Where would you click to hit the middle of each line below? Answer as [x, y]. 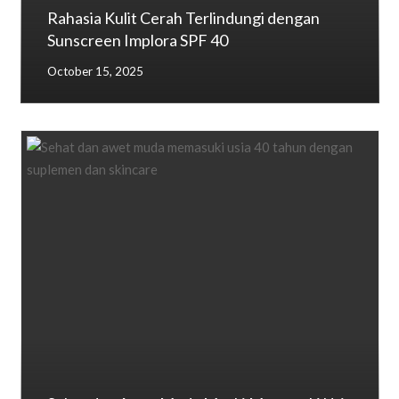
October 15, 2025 [95, 71]
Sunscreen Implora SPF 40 [137, 40]
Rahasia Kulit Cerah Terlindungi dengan [183, 17]
